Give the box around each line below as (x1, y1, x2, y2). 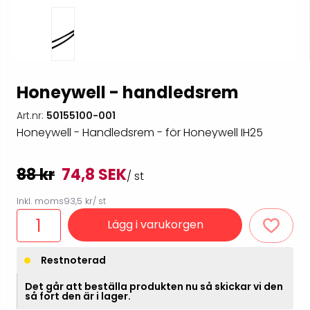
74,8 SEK (62, 164, 127, 186)
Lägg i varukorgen (107, 217, 203, 233)
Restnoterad (41, 253, 106, 268)
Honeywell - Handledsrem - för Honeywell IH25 (17, 125, 263, 141)
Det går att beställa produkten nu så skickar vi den (25, 280, 283, 294)
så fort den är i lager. (25, 289, 131, 304)
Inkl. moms (17, 194, 64, 208)
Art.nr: (17, 109, 46, 123)
